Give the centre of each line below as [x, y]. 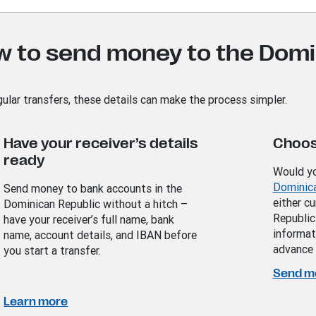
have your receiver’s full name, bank [89, 220]
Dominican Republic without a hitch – [96, 204]
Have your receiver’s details [101, 144]
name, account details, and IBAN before [101, 235]
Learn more [36, 302]
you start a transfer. [53, 251]
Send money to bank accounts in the [93, 189]
